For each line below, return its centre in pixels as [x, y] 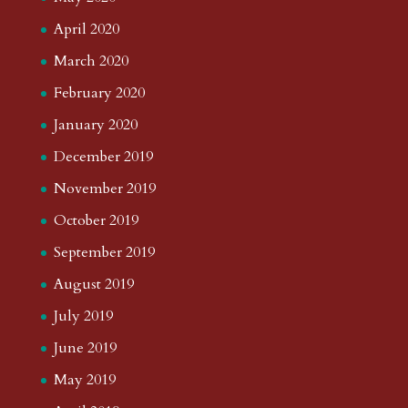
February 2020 [99, 93]
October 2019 [96, 220]
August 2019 [93, 284]
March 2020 [91, 61]
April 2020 [86, 29]
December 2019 [103, 157]
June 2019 [85, 348]
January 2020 [95, 125]
